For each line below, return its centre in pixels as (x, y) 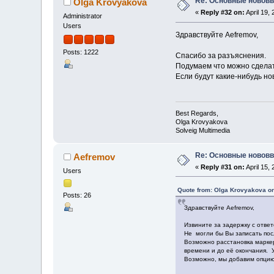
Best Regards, (197, 113)
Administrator (83, 16)
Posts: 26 (77, 195)
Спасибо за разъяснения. (220, 56)
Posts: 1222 (81, 52)
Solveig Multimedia (202, 130)
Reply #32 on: (223, 13)
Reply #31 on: (223, 167)
